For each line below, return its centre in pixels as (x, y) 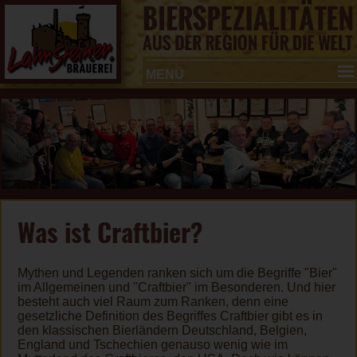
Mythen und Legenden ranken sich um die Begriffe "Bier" (177, 273)
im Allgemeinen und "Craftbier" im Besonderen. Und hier (177, 288)
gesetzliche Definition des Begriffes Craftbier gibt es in (170, 316)
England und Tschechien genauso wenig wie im (153, 345)
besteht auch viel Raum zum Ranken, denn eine (153, 302)
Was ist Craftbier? (110, 232)
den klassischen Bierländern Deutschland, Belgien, (162, 331)
